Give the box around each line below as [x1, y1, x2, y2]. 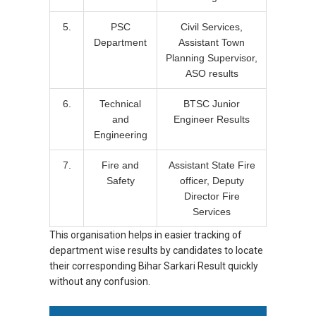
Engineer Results [174, 113, 250, 125]
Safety [106, 174, 135, 186]
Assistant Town [178, 36, 245, 48]
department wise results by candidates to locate [49, 244, 263, 256]
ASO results [185, 67, 238, 79]
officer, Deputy [179, 174, 244, 186]
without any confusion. [49, 275, 150, 287]
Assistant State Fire [168, 159, 255, 171]
